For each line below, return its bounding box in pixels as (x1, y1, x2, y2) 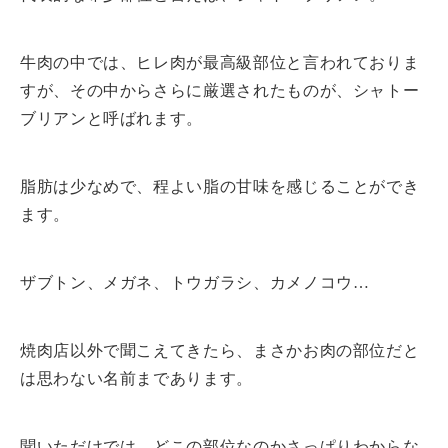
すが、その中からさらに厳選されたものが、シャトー (20, 81, 420, 99)
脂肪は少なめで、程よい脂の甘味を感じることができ (20, 177, 420, 195)
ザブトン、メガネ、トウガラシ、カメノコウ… (20, 273, 370, 291)
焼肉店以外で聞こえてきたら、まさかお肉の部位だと (20, 341, 420, 359)
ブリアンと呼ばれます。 (20, 109, 204, 127)
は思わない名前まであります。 (20, 369, 253, 387)
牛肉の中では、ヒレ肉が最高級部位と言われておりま (20, 53, 420, 71)
